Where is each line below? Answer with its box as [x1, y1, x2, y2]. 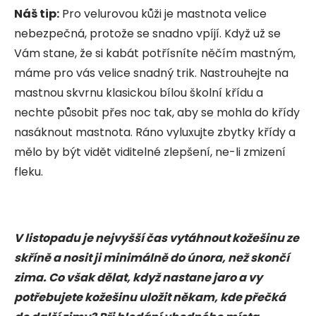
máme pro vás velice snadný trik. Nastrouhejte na [14, 64, 288, 81]
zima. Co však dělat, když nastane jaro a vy [14, 269, 262, 286]
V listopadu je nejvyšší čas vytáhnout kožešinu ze [14, 229, 299, 246]
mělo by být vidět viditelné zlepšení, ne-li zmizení [14, 143, 286, 160]
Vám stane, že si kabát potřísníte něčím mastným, [14, 44, 296, 61]
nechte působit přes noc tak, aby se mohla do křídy [14, 104, 300, 121]
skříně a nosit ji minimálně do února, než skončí [14, 249, 289, 266]
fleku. [14, 163, 43, 180]
